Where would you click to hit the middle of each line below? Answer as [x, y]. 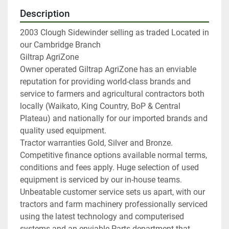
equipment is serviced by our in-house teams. [101, 180]
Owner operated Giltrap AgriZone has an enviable [108, 70]
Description [45, 14]
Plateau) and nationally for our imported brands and [114, 119]
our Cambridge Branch [60, 45]
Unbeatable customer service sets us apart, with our [112, 192]
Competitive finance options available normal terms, [113, 155]
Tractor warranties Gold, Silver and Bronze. [96, 143]
